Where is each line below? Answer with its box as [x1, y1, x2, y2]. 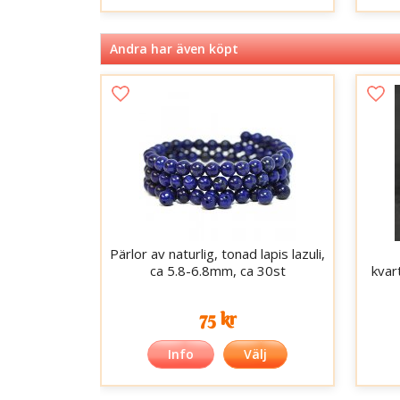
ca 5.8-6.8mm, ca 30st [149, 262, 286, 280]
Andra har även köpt [110, 40, 238, 58]
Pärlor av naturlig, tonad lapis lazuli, [110, 245, 326, 263]
